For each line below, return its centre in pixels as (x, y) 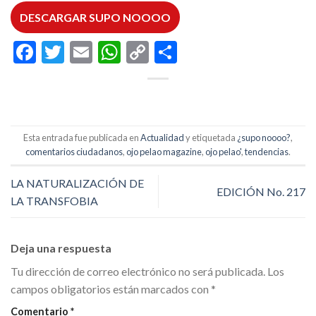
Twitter (101, 51)
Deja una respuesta (62, 248)
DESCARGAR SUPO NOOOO (95, 17)
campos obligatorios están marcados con (111, 288)
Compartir (227, 51)
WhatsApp (173, 51)
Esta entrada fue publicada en (82, 137)
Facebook (83, 51)
